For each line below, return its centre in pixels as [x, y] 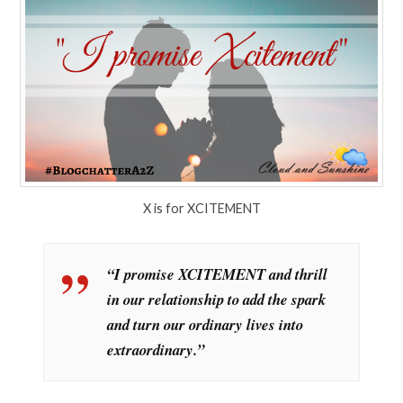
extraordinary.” [155, 349]
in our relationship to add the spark [216, 299]
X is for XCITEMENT [201, 209]
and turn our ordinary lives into [205, 324]
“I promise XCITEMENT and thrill [217, 273]
